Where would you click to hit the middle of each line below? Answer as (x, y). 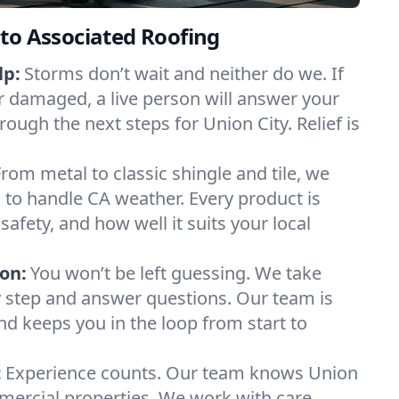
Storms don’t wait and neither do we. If (184, 73)
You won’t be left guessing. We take (176, 273)
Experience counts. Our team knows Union (182, 373)
